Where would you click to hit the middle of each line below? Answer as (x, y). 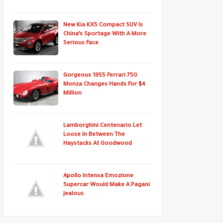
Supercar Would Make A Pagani (107, 185)
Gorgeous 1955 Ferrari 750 (100, 76)
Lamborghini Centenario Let (103, 126)
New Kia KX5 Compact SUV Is (103, 26)
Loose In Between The (94, 135)
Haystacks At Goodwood (98, 144)
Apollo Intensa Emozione (98, 176)
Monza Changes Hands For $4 (104, 85)
